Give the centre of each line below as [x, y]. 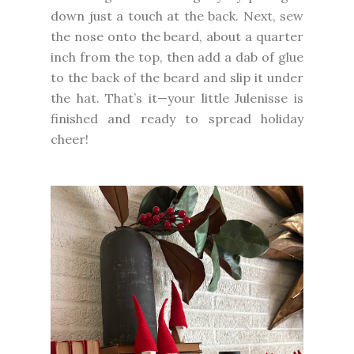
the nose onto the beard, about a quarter [177, 36]
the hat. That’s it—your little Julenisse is [177, 98]
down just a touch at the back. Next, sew [177, 15]
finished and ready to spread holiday [177, 118]
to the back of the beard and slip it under [177, 77]
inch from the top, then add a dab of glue [177, 56]
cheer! [70, 139]
